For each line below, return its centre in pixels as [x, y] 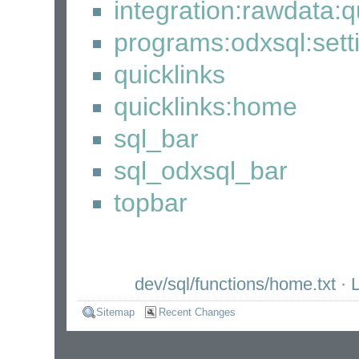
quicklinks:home [205, 107]
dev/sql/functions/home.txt [235, 284]
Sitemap [116, 312]
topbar [150, 203]
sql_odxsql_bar [200, 171]
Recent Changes [197, 312]
